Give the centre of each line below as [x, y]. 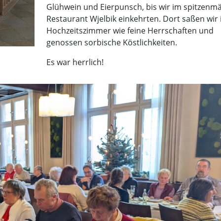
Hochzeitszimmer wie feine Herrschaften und [130, 31]
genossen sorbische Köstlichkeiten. [111, 42]
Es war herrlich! [75, 62]
